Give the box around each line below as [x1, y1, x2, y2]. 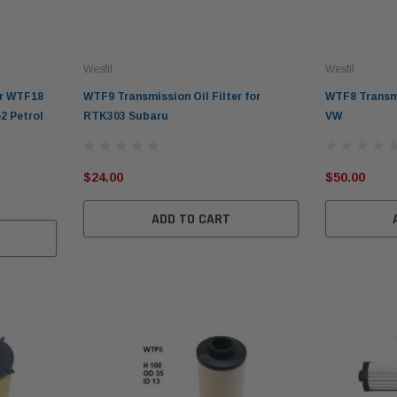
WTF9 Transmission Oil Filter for [83, 90, 261, 104]
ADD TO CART [151, 210, 230, 230]
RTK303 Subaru [83, 110, 169, 123]
